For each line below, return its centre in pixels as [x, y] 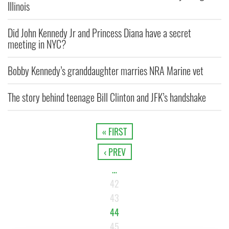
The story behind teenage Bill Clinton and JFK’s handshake [107, 97]
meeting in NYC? [37, 44]
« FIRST [114, 132]
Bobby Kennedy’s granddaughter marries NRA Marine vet [106, 71]
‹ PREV [114, 152]
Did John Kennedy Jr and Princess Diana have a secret [99, 33]
